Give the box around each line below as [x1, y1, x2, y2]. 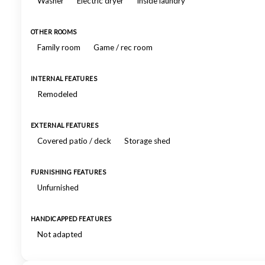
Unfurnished [37, 183, 79, 192]
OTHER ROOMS [31, 28, 77, 35]
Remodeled [37, 89, 77, 99]
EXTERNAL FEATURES [31, 122, 99, 129]
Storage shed [124, 136, 170, 146]
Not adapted [37, 230, 82, 239]
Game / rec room [93, 43, 153, 52]
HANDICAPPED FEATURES [31, 215, 112, 222]
